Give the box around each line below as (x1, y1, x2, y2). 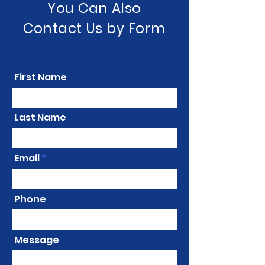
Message (14, 233, 59, 247)
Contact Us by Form (23, 19, 166, 38)
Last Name (14, 111, 66, 124)
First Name (14, 70, 67, 84)
